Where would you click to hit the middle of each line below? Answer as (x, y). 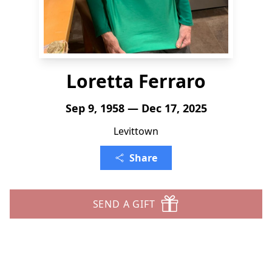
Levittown (136, 131)
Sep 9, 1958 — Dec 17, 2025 (136, 108)
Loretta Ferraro (136, 81)
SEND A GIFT (124, 204)
